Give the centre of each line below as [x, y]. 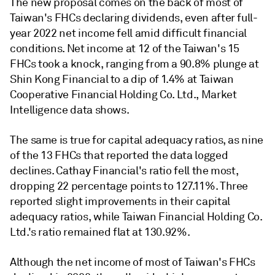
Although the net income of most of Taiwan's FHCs [133, 262]
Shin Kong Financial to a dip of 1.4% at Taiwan [122, 79]
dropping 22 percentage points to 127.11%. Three [129, 186]
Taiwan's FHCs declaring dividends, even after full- [134, 17]
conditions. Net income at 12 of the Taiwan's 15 [125, 48]
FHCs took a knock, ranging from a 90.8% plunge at [134, 64]
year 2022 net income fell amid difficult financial [129, 33]
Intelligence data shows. [70, 110]
